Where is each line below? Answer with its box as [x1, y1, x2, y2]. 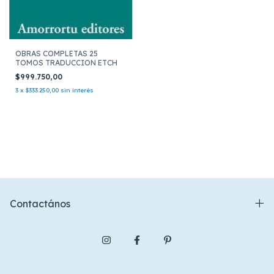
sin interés [61, 86, 94, 94]
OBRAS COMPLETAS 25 [15, 48, 98, 58]
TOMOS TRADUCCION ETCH [15, 57, 117, 67]
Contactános [10, 197, 70, 210]
